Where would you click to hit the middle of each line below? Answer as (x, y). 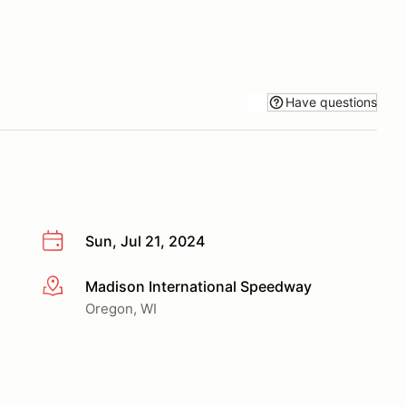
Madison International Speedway (198, 286)
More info (74, 287)
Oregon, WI (121, 308)
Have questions (331, 101)
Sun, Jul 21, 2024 (145, 241)
